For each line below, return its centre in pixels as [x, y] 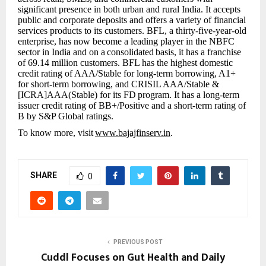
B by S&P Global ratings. [66, 116]
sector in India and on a [61, 52]
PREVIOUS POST [138, 242]
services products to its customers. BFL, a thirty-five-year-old [132, 30]
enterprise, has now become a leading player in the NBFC [126, 41]
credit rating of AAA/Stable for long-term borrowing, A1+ [127, 73]
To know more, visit [56, 133]
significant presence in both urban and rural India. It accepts [129, 9]
